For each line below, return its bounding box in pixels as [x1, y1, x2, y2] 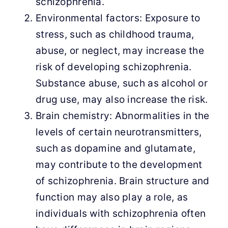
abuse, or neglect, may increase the [35, 45, 204, 56]
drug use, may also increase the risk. [35, 94, 208, 105]
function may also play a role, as [35, 191, 188, 203]
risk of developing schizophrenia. [35, 61, 192, 73]
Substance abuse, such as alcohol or [35, 77, 208, 89]
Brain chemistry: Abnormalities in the [35, 110, 210, 122]
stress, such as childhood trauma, [35, 28, 194, 40]
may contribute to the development [35, 159, 203, 170]
